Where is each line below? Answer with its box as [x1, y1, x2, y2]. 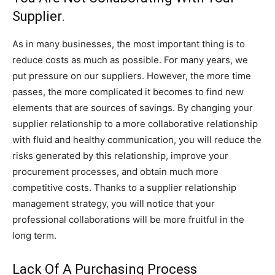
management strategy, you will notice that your [12, 198, 215, 210]
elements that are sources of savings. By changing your [12, 102, 253, 114]
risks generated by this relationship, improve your [12, 150, 228, 162]
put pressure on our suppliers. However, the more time [12, 70, 251, 82]
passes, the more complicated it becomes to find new [12, 86, 244, 98]
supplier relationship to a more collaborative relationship [12, 118, 258, 130]
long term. [12, 230, 56, 242]
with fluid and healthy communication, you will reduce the [12, 134, 261, 146]
